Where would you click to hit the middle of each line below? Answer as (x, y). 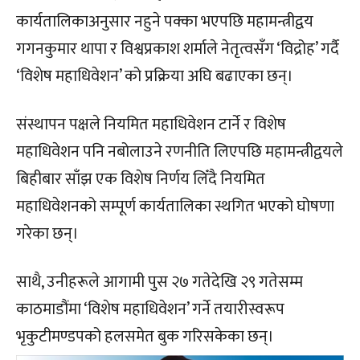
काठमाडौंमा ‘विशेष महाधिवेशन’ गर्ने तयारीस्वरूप (150, 309)
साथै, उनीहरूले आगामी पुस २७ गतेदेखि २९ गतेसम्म (160, 282)
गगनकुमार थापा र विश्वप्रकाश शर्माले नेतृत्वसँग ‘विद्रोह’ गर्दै (178, 49)
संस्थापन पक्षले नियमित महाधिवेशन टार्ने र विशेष (151, 124)
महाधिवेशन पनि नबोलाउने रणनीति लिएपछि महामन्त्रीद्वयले (180, 151)
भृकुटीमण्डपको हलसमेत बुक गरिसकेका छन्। (145, 336)
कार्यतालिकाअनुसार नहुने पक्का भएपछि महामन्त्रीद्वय (165, 21)
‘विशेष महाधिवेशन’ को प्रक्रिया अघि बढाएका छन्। (155, 76)
